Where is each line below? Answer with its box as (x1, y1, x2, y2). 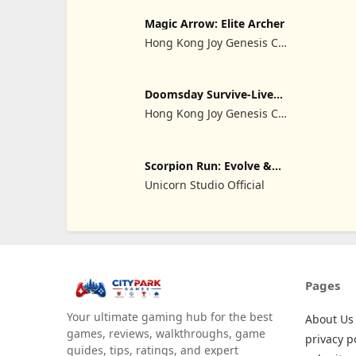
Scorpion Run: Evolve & (144, 158, 272, 174)
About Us (305, 311, 354, 327)
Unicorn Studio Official (144, 177, 265, 193)
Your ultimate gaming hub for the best (67, 308, 273, 324)
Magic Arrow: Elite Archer (144, 15, 284, 31)
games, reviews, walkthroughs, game (67, 325, 265, 341)
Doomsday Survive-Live (144, 87, 273, 103)
